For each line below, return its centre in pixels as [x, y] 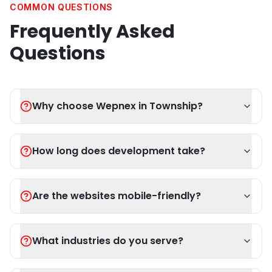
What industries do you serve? [108, 241]
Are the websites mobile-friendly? [117, 196]
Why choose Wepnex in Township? [117, 106]
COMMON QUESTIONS [62, 7]
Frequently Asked [92, 32]
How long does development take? [119, 151]
